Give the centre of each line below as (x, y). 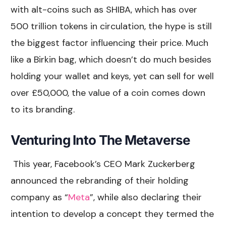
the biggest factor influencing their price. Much (110, 43)
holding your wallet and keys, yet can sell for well (112, 76)
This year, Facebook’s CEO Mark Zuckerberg (104, 164)
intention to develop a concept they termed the (112, 214)
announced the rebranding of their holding (100, 180)
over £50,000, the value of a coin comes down (108, 93)
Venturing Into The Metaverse (100, 140)
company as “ (40, 197)
